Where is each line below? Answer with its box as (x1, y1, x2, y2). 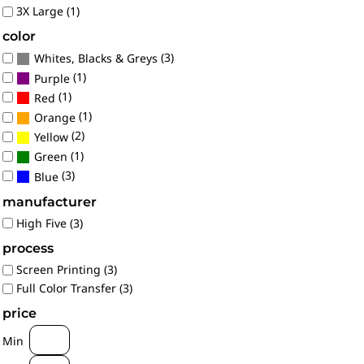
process (2, 240, 54, 256)
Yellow (34, 129, 68, 145)
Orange (34, 110, 76, 125)
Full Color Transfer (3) (16, 280, 132, 297)
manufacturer (2, 193, 97, 210)
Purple (34, 70, 70, 86)
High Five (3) (16, 214, 83, 231)
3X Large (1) (16, 3, 80, 19)
